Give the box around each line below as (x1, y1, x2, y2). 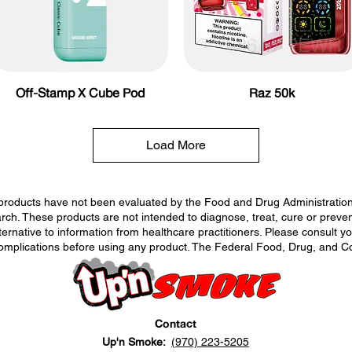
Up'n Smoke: (102, 335, 171, 348)
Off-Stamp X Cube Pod (15, 84, 145, 101)
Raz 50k (249, 84, 295, 101)
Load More (146, 137, 206, 152)
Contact (154, 316, 196, 331)
